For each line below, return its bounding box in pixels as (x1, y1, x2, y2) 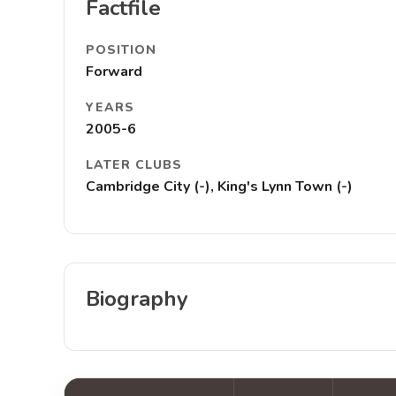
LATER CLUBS (86, 156, 182, 173)
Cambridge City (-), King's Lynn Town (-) (86, 177, 353, 196)
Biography (86, 285, 188, 313)
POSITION (86, 42, 156, 58)
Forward (86, 62, 142, 81)
